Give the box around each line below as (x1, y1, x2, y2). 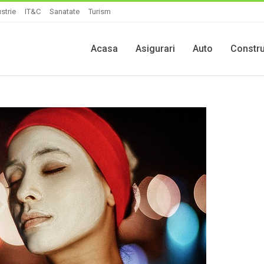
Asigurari (136, 43, 175, 54)
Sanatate (49, 7, 80, 16)
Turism (88, 7, 111, 16)
